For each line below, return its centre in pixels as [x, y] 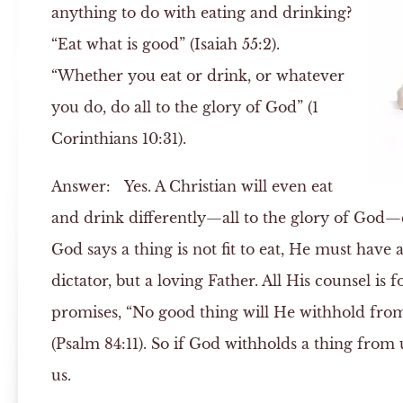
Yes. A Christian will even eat [221, 186]
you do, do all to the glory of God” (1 [184, 107]
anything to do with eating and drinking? [201, 13]
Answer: [81, 186]
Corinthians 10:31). [118, 139]
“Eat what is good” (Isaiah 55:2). [165, 44]
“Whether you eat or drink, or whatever [197, 76]
